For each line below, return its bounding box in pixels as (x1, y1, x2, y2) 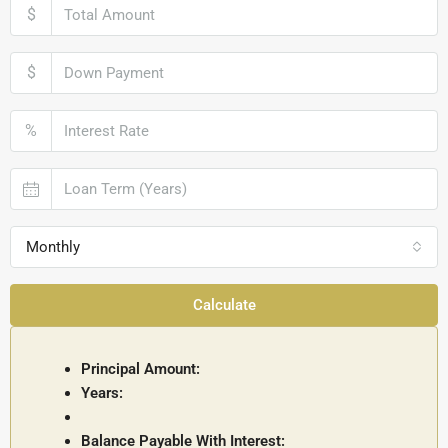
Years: (81, 384, 123, 403)
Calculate (192, 296, 256, 315)
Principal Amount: (81, 360, 200, 379)
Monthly (26, 238, 80, 257)
